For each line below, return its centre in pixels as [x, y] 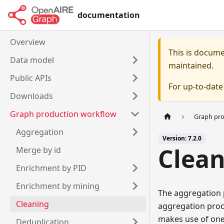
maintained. [191, 65]
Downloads [31, 96]
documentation [108, 15]
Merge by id [38, 150]
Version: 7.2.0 [182, 138]
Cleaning [32, 204]
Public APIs [31, 78]
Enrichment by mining [58, 186]
